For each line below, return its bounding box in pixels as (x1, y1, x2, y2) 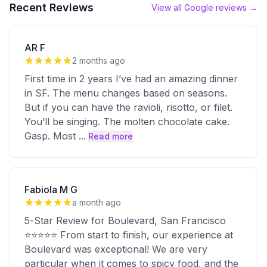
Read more (88, 131, 133, 141)
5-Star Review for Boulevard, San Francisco (24, 215, 226, 226)
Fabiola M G (24, 184, 77, 195)
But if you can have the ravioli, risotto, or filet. (24, 101, 232, 113)
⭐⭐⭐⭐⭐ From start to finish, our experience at (24, 229, 233, 241)
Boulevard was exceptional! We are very (24, 243, 207, 255)
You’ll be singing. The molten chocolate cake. (24, 116, 229, 128)
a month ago (72, 197, 121, 207)
